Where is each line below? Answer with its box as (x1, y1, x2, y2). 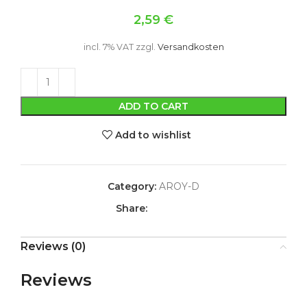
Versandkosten (157, 42, 224, 52)
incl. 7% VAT (83, 42, 134, 52)
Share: (115, 202, 147, 214)
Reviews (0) (21, 240, 86, 253)
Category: (108, 180, 156, 193)
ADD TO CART (119, 100, 188, 112)
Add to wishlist (115, 128, 192, 141)
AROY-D (159, 180, 199, 193)
